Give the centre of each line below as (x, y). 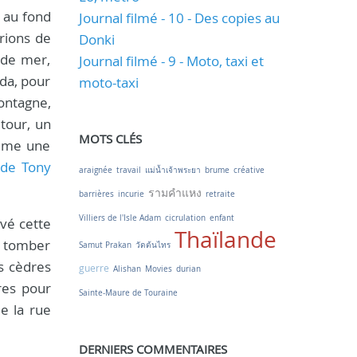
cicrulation (185, 218)
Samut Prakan (105, 245)
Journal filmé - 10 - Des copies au (179, 18)
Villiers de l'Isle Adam (120, 218)
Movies (158, 269)
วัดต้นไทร (153, 245)
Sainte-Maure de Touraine (128, 293)
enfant (222, 218)
